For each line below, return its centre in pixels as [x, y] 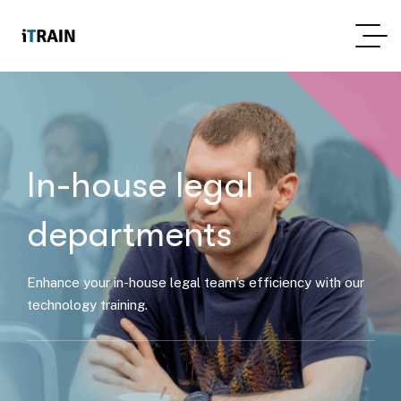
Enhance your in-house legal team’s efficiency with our [196, 282]
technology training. [87, 305]
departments [129, 235]
